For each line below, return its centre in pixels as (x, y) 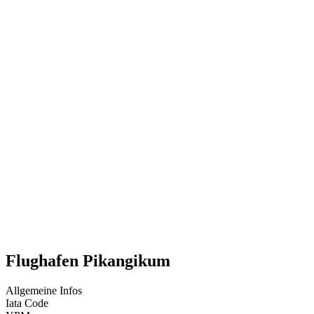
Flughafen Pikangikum (88, 261)
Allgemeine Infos (44, 291)
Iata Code (27, 303)
